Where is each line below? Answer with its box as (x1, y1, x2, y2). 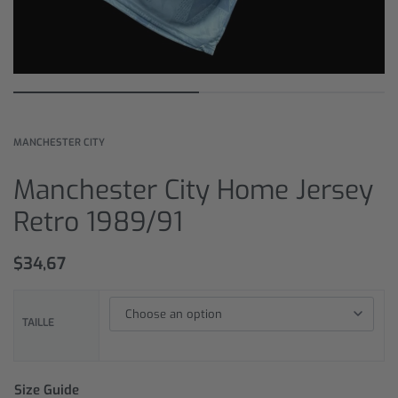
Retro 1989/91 (13, 203, 183, 240)
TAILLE (22, 314, 55, 330)
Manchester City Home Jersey (13, 171, 373, 208)
